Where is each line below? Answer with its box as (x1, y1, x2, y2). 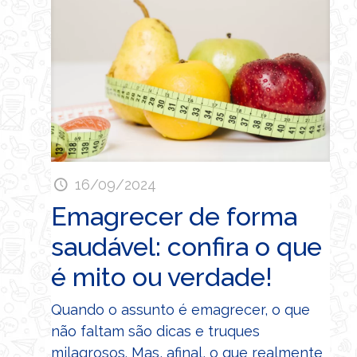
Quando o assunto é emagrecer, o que (51, 300, 310, 318)
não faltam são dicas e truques (51, 322, 260, 339)
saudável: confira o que (51, 231, 322, 261)
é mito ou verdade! (51, 261, 273, 292)
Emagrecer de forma (51, 201, 297, 231)
